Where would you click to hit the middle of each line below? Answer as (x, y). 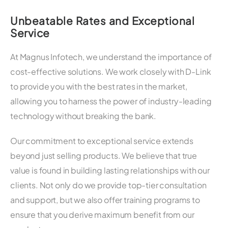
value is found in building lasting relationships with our (110, 170)
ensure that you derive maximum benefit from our (102, 214)
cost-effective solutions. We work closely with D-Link (111, 71)
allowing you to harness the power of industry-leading (111, 101)
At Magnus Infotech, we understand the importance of (111, 56)
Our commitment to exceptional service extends (102, 140)
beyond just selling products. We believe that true (104, 155)
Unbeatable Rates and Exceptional (102, 20)
